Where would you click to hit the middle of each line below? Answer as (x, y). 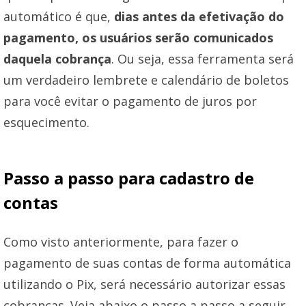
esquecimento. (46, 122)
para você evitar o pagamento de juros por (130, 101)
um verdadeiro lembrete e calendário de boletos (146, 80)
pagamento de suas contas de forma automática (147, 263)
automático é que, (59, 16)
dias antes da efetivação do (199, 16)
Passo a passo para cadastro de (129, 178)
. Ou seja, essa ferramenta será (203, 58)
